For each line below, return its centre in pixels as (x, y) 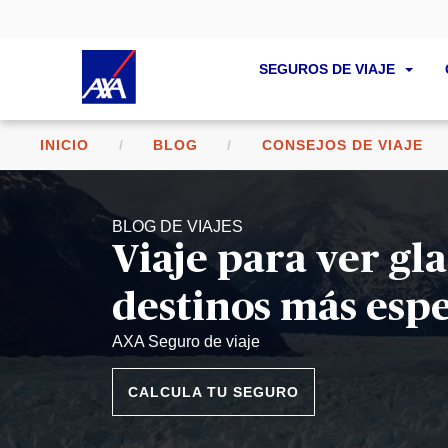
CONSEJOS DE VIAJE (343, 145)
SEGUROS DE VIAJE (329, 69)
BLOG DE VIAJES (177, 226)
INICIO (65, 145)
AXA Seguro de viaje (186, 341)
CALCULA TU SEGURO (214, 392)
